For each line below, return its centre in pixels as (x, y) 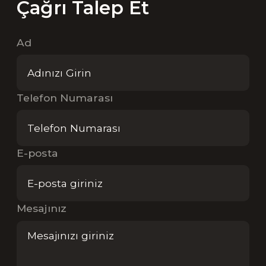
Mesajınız (42, 208)
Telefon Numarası (65, 98)
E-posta (37, 153)
